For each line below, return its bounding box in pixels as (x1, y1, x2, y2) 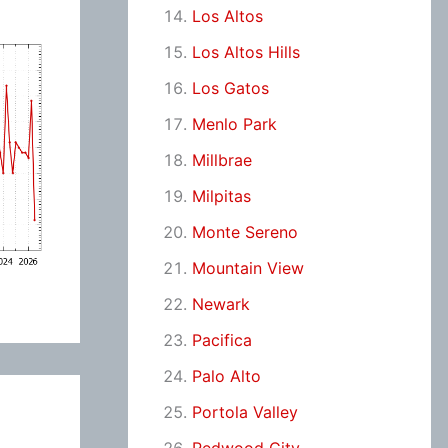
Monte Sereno (191, 222, 298, 242)
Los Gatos (191, 78, 269, 98)
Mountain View (191, 258, 304, 278)
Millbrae (191, 150, 252, 170)
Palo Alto (191, 366, 261, 386)
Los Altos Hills (191, 42, 300, 62)
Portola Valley (191, 402, 298, 422)
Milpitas (191, 186, 251, 206)
